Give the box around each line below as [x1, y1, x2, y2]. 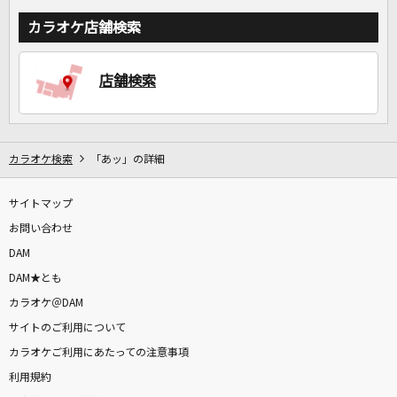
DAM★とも [9, 273, 62, 284]
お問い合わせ [9, 223, 73, 235]
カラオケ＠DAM [9, 298, 83, 309]
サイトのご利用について [9, 323, 126, 334]
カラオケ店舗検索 [27, 20, 141, 35]
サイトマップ [9, 198, 73, 210]
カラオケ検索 [9, 154, 73, 166]
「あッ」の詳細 [90, 154, 165, 166]
